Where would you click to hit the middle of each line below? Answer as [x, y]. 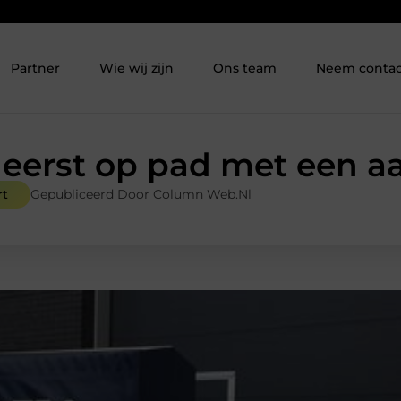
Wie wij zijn [137, 68]
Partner [36, 68]
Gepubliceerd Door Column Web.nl [141, 195]
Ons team [245, 68]
